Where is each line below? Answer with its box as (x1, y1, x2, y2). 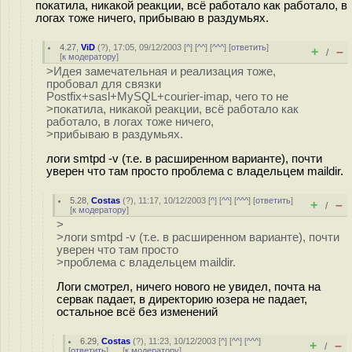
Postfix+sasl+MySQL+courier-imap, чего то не (46, 90, 288, 103)
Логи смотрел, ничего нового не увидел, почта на (57, 280, 321, 293)
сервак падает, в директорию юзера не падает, (57, 292, 307, 306)
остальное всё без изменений (57, 305, 218, 318)
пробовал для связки (46, 78, 161, 90)
